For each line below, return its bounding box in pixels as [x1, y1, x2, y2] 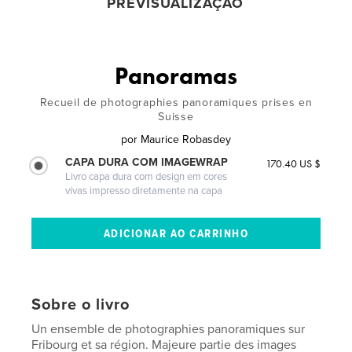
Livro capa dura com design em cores [65, 170, 228, 183]
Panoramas [115, 60, 237, 91]
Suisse [158, 109, 194, 123]
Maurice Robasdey [141, 132, 231, 146]
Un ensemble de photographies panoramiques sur [31, 321, 306, 337]
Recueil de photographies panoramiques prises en [39, 95, 313, 109]
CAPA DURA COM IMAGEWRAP [65, 155, 229, 169]
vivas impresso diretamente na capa [65, 184, 223, 197]
